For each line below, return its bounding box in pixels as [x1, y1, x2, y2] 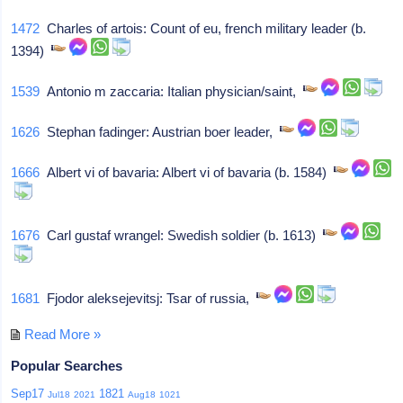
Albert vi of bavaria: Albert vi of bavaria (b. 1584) [40, 164, 335, 180]
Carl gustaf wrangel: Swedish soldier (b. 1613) [40, 227, 324, 243]
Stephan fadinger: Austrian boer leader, [40, 123, 281, 139]
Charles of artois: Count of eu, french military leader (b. [40, 20, 367, 36]
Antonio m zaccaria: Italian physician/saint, [40, 83, 304, 99]
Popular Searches [11, 357, 123, 373]
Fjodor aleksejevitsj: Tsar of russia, [40, 290, 257, 306]
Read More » [24, 326, 102, 342]
